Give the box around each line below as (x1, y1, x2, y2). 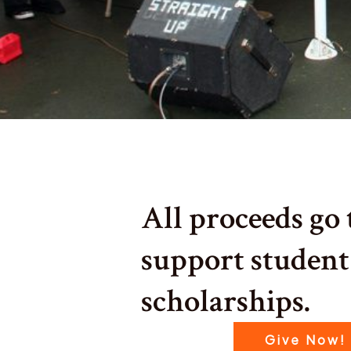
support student (141, 239, 349, 280)
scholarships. (141, 280, 310, 322)
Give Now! (265, 331, 347, 348)
